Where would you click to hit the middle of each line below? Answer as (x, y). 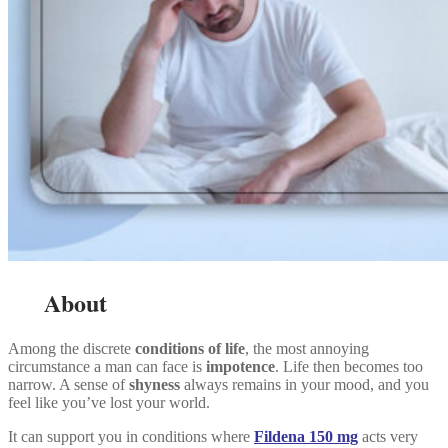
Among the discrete (71, 349)
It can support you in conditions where (131, 437)
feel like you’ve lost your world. (109, 403)
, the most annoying (307, 349)
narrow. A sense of (68, 385)
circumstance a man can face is (107, 367)
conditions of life (190, 349)
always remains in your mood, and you (304, 385)
